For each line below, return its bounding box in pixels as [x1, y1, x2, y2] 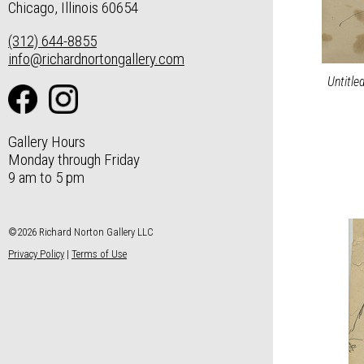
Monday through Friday [8, 149, 140, 169]
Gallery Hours [8, 132, 85, 151]
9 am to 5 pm [8, 167, 84, 187]
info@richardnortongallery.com [8, 50, 184, 69]
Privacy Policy [8, 247, 64, 260]
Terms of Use [71, 247, 127, 260]
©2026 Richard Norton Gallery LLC [8, 225, 154, 238]
